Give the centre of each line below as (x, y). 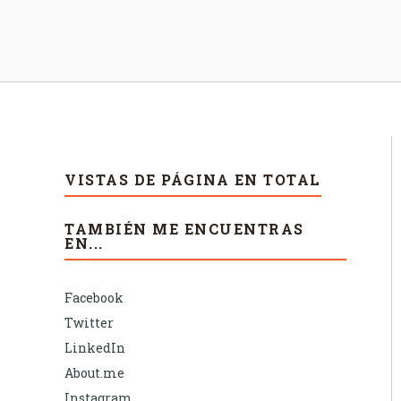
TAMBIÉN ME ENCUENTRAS (184, 229)
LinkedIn (95, 348)
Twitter (89, 323)
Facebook (94, 298)
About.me (94, 373)
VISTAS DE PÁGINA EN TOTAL (193, 180)
